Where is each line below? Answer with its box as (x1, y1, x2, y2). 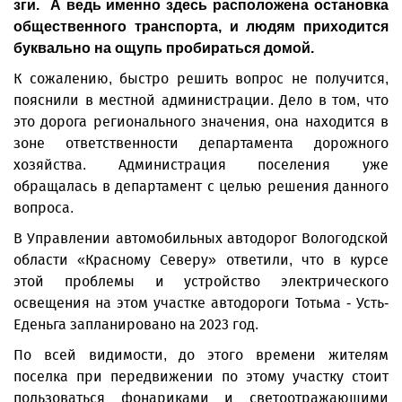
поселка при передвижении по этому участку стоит (13, 368, 389, 385)
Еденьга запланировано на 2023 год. (13, 316, 262, 333)
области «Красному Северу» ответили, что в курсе (13, 251, 389, 268)
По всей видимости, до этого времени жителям (13, 346, 389, 363)
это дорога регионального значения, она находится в (13, 113, 389, 130)
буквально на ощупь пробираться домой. (13, 40, 318, 56)
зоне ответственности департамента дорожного (13, 135, 389, 152)
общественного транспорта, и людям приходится (13, 19, 389, 34)
